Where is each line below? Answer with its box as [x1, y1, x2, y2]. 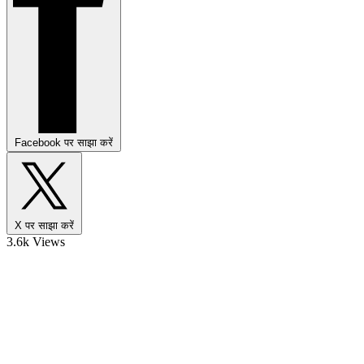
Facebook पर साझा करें [15, 136, 113, 149]
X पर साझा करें [15, 219, 74, 232]
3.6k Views [6, 234, 65, 249]
